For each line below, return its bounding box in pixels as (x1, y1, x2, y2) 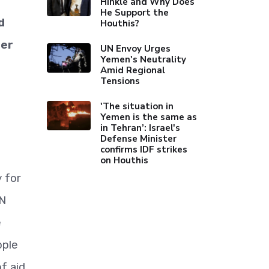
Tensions (100, 75, 141, 87)
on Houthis (100, 154, 149, 166)
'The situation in (100, 100, 174, 112)
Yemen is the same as (100, 111, 198, 123)
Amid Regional (100, 64, 166, 76)
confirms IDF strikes (100, 144, 188, 156)
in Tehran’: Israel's (100, 122, 181, 134)
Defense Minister (100, 133, 177, 145)
